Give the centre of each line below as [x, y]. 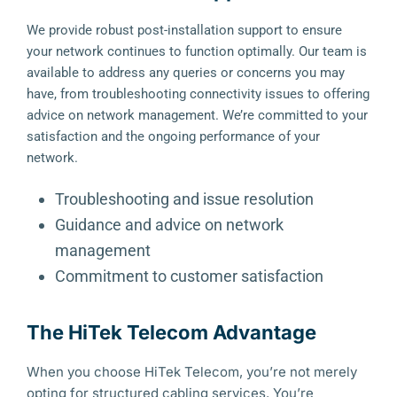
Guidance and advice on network [169, 225]
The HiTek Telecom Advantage [171, 332]
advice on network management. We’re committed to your [197, 115]
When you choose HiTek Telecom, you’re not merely [192, 372]
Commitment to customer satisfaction [189, 276]
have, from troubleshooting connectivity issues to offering [198, 94]
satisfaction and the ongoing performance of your [173, 136]
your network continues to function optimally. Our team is [197, 51]
